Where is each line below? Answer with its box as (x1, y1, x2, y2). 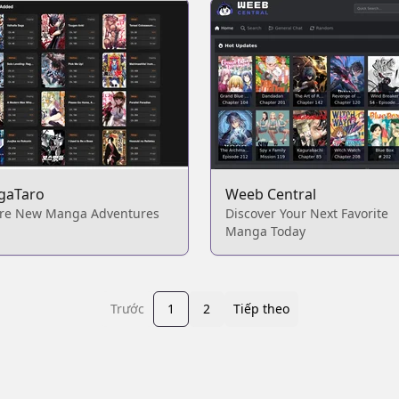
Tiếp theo (232, 300, 289, 317)
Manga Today (225, 223, 305, 240)
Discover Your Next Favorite (225, 205, 388, 222)
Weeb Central (225, 184, 316, 204)
